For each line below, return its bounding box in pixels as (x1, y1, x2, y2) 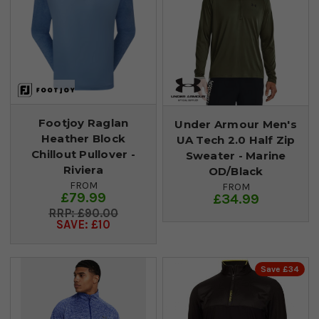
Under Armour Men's (174, 117, 297, 131)
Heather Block (41, 131, 126, 145)
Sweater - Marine (185, 148, 286, 162)
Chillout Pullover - (31, 147, 135, 161)
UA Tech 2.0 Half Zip (176, 132, 296, 147)
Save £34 (261, 263, 299, 274)
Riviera (63, 162, 103, 177)
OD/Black (208, 164, 263, 178)
